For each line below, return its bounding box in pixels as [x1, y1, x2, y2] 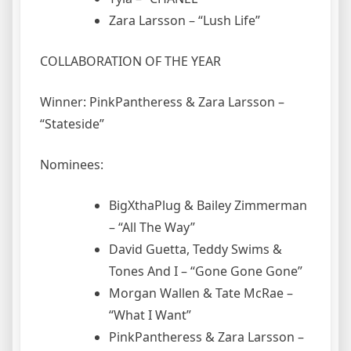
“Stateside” [40, 114, 104, 132]
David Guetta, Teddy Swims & [109, 240, 282, 258]
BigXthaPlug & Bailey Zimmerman [109, 196, 307, 214]
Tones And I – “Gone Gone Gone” [109, 262, 302, 280]
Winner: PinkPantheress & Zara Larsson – [40, 92, 284, 110]
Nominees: [40, 155, 103, 173]
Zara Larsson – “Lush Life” [109, 11, 260, 29]
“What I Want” [109, 306, 191, 324]
